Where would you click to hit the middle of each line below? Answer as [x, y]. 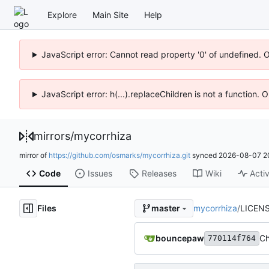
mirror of [34, 155]
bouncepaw [180, 238]
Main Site [110, 14]
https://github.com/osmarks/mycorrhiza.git [119, 155]
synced [204, 155]
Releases [159, 174]
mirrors [52, 136]
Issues [100, 174]
